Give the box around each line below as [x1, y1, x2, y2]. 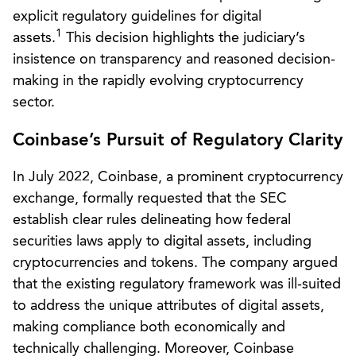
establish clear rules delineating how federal [13, 212, 291, 227]
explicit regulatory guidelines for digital [13, 9, 261, 24]
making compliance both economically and [13, 319, 285, 335]
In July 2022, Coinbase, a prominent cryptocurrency [13, 169, 343, 184]
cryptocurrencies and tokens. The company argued [13, 255, 338, 270]
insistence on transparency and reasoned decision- [13, 52, 335, 67]
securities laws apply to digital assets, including [13, 234, 311, 249]
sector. [13, 95, 55, 110]
